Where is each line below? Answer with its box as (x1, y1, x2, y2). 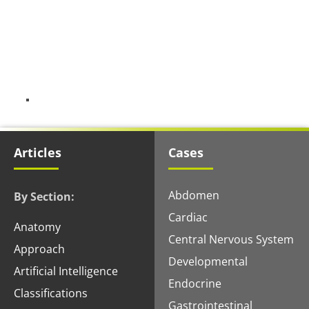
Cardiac (168, 209, 208, 225)
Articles (14, 143, 61, 161)
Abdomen (168, 187, 219, 203)
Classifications (14, 286, 88, 301)
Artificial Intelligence (14, 263, 118, 279)
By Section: (14, 188, 74, 204)
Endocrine (168, 275, 221, 291)
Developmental (168, 253, 248, 269)
